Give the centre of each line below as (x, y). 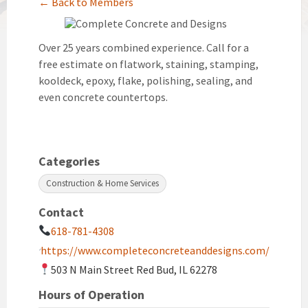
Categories (69, 161)
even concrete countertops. (103, 97)
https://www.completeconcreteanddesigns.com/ (155, 250)
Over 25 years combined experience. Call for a (144, 47)
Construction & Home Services (102, 183)
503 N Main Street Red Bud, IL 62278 (134, 269)
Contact (61, 212)
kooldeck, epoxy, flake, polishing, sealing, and (145, 80)
